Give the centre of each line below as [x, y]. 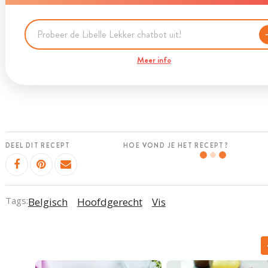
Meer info [154, 60]
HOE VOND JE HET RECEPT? [176, 145]
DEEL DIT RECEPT [38, 145]
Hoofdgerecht [109, 202]
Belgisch [48, 202]
